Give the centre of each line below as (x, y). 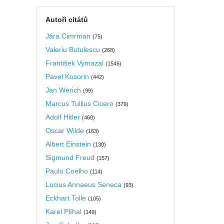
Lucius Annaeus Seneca (83, 184)
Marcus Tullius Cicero (79, 103)
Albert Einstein (68, 144)
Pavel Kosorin (67, 76)
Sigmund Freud (70, 157)
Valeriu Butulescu (72, 49)
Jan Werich (63, 90)
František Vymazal (74, 63)
